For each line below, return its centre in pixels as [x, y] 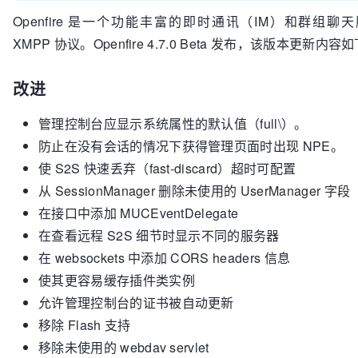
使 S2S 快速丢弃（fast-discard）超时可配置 [167, 168]
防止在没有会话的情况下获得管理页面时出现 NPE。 [191, 146]
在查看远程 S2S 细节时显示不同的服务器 [159, 235]
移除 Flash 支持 [85, 325]
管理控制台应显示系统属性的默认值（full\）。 [173, 123]
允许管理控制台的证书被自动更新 [136, 302]
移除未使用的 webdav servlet [124, 347]
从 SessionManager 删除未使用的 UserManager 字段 [195, 191]
